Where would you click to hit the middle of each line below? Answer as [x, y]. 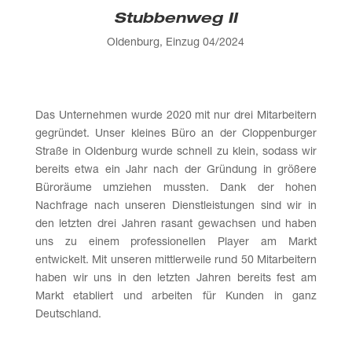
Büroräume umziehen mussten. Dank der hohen [176, 189]
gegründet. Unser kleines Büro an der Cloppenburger [176, 135]
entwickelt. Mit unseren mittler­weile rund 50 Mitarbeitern [176, 261]
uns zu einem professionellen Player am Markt [176, 243]
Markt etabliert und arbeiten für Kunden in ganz [176, 297]
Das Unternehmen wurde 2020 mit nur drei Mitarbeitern [176, 117]
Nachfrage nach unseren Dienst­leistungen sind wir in [176, 207]
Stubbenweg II [176, 20]
